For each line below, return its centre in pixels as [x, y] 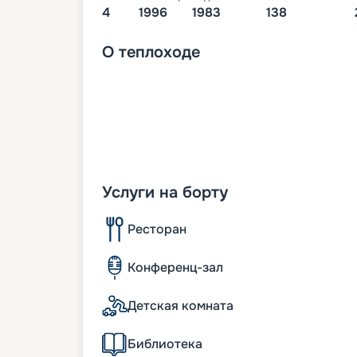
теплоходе [159, 52]
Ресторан [157, 229]
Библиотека [165, 343]
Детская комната [180, 305]
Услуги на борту [165, 192]
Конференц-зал [175, 267]
